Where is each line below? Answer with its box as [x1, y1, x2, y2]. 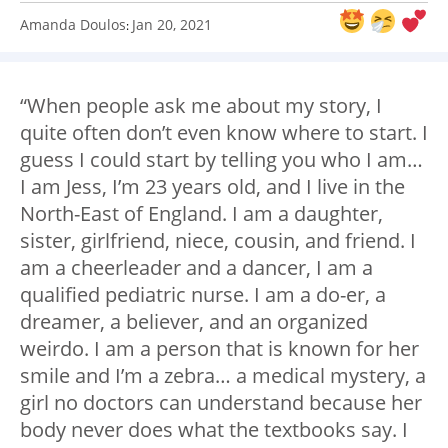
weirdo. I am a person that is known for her [20, 335, 419, 363]
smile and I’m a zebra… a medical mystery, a [20, 362, 426, 390]
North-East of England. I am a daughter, [20, 200, 383, 228]
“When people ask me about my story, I [20, 92, 382, 120]
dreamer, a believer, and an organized [20, 308, 368, 336]
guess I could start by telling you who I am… [20, 146, 423, 174]
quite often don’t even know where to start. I [20, 119, 428, 147]
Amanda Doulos [20, 15, 126, 35]
